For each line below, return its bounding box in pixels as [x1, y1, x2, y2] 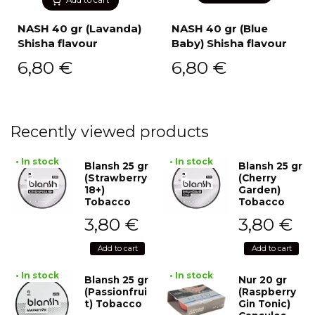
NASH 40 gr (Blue [172, 22, 268, 36]
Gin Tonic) [238, 297, 290, 309]
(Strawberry [84, 172, 147, 184]
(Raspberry [238, 285, 296, 297]
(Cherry [238, 172, 276, 184]
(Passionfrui [84, 285, 147, 297]
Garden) [238, 184, 281, 195]
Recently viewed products [11, 122, 209, 141]
